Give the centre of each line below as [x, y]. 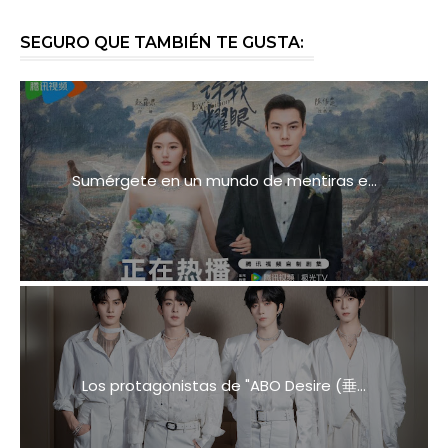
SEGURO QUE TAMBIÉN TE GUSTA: [162, 43]
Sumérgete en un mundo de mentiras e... [224, 181]
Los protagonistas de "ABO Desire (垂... [224, 386]
